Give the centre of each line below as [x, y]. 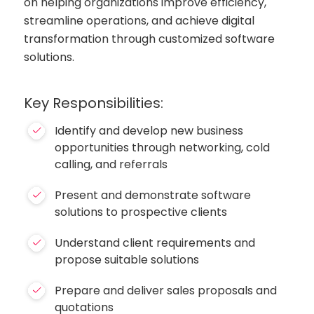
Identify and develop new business [149, 131]
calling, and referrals [111, 164]
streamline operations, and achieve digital [139, 21]
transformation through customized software [150, 39]
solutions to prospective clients [141, 212]
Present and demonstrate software [153, 195]
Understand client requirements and [155, 243]
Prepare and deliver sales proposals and [166, 291]
